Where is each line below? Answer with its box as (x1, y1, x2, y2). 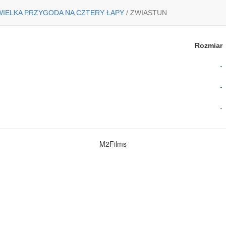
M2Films (99, 139, 127, 149)
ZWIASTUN (128, 9, 167, 17)
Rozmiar (195, 41, 223, 49)
